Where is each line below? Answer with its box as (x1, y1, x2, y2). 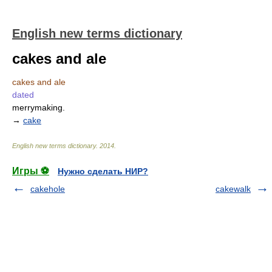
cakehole (30, 184, 65, 194)
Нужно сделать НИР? (58, 166, 148, 176)
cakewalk (216, 184, 251, 194)
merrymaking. (12, 103, 65, 112)
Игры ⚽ (12, 166, 49, 176)
